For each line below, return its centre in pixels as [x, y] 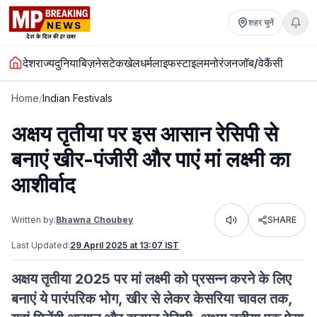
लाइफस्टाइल [178, 63]
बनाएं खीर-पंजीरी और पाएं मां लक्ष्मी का [151, 159]
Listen [243, 224]
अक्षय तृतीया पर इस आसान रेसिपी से [145, 134]
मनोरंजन [221, 63]
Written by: [34, 220]
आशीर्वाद [43, 185]
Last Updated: [41, 245]
